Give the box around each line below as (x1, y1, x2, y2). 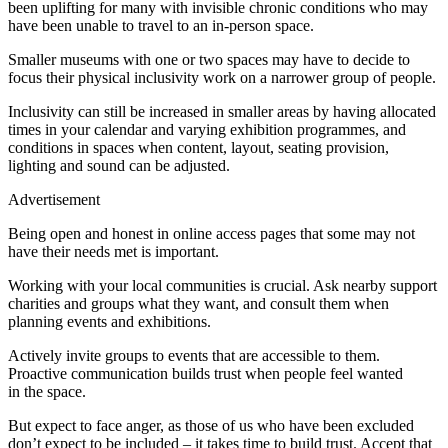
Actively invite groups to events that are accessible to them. (8, 347, 380, 365)
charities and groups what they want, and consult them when (8, 295, 389, 313)
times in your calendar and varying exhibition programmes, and (8, 121, 406, 139)
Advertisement (8, 191, 100, 209)
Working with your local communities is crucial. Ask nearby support (8, 277, 437, 295)
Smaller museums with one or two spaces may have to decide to (8, 51, 410, 69)
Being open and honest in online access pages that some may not (8, 225, 415, 243)
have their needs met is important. (8, 243, 223, 261)
